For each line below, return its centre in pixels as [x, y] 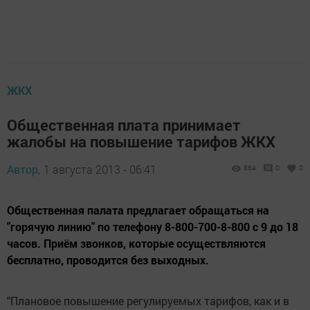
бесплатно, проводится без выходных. [108, 260]
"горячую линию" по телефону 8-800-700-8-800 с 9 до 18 [153, 227]
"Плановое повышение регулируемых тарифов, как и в [148, 301]
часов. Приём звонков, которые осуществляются [136, 243]
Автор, [24, 169]
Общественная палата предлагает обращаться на [138, 210]
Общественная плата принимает [124, 125]
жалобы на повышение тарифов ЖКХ [141, 142]
